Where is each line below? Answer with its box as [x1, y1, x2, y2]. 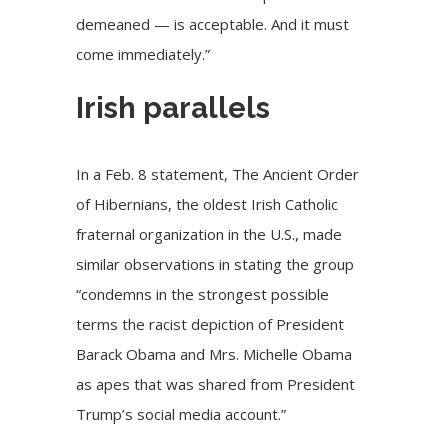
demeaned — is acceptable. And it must [76, 13, 350, 34]
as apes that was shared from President [76, 374, 356, 395]
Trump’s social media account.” [76, 404, 291, 425]
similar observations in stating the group [76, 254, 355, 275]
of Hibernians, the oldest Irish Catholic [76, 194, 339, 215]
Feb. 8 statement [105, 164, 225, 185]
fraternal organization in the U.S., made [76, 224, 343, 245]
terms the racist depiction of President [76, 314, 345, 335]
